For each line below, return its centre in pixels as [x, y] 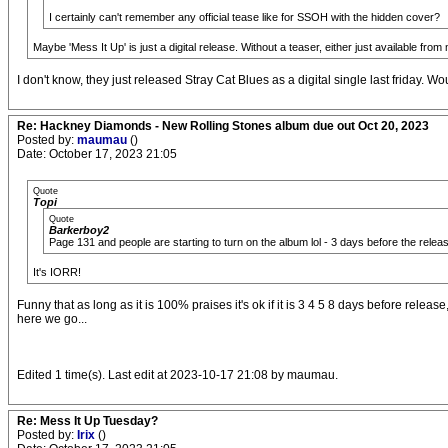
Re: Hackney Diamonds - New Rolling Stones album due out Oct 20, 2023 [223, 125]
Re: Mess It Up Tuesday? [87, 420]
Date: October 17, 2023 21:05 [97, 153]
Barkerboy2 [79, 229]
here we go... [52, 318]
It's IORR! [57, 271]
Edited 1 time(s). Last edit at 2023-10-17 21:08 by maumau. [177, 374]
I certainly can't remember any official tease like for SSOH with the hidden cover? [244, 16]
